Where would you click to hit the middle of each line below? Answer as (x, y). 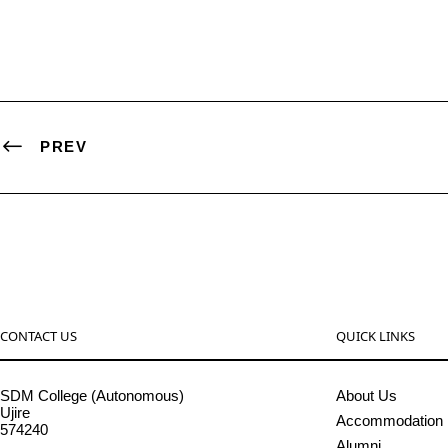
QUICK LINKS (375, 336)
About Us (366, 396)
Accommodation (389, 421)
